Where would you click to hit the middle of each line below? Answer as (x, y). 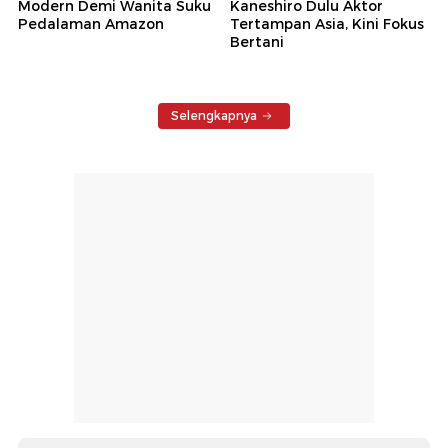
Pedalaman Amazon (91, 23)
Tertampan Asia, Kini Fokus (327, 23)
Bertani (257, 41)
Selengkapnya (214, 115)
